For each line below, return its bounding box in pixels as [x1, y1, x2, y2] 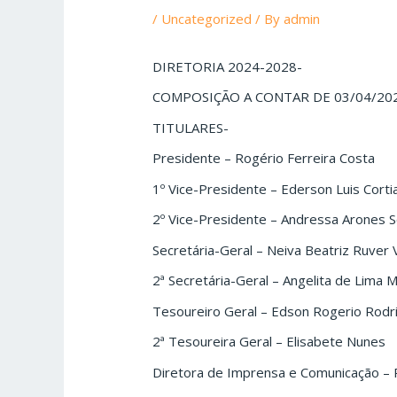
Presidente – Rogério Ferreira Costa [152, 149, 376, 167]
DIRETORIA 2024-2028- [152, 57, 303, 75]
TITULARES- [152, 118, 230, 136]
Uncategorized [161, 9, 253, 27]
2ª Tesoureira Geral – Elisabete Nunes [152, 332, 386, 351]
